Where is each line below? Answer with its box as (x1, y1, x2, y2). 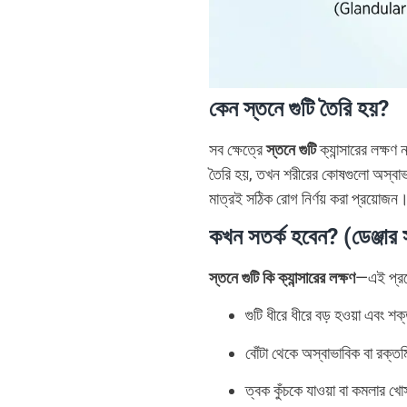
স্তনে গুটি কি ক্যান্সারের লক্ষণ (209, 267, 355, 287)
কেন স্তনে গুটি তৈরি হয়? (209, 94, 389, 122)
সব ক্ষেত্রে (209, 139, 266, 159)
